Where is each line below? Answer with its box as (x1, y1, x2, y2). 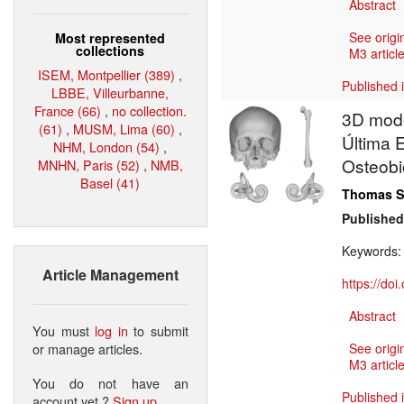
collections (76, 41, 145, 60)
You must (32, 320, 96, 340)
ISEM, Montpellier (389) (38, 64, 176, 84)
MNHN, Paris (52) (38, 154, 140, 174)
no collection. (112, 100, 187, 120)
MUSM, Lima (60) (73, 118, 175, 138)
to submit (127, 320, 189, 340)
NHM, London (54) (53, 136, 161, 156)
